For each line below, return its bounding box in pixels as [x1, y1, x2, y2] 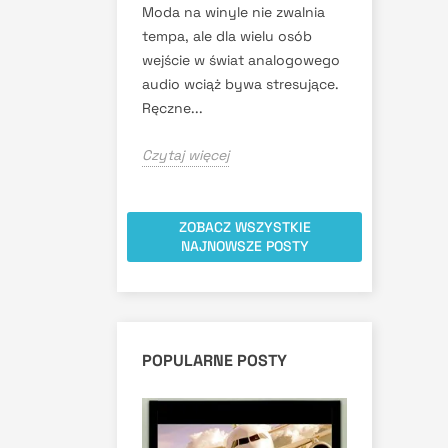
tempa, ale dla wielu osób [142, 26, 312, 45]
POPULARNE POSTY [142, 349, 287, 371]
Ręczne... [142, 98, 203, 117]
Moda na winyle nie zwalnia [142, 2, 325, 21]
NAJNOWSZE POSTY [180, 236, 309, 255]
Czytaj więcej [142, 145, 229, 164]
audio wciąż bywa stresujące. [142, 74, 339, 93]
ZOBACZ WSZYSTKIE [178, 217, 311, 236]
